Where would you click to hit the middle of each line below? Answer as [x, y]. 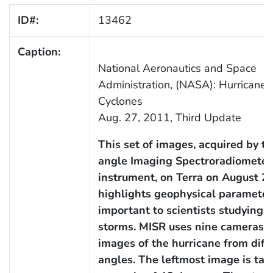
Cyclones [120, 101]
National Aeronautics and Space [177, 69]
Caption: [39, 52]
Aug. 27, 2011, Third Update [169, 118]
